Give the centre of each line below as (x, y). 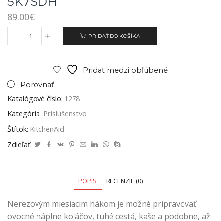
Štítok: (18, 129)
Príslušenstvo (65, 114)
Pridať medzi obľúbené (125, 70)
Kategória (25, 114)
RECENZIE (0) (124, 181)
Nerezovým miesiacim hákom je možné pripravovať (102, 204)
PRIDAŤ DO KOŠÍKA (114, 36)
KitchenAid (47, 129)
